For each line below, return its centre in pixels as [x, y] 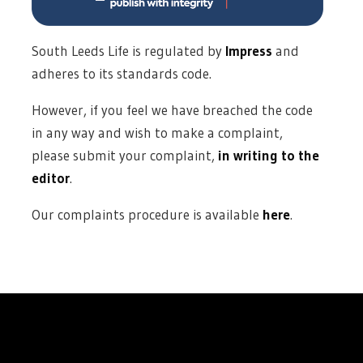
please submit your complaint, [125, 156]
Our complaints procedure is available [147, 215]
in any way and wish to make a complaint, [158, 133]
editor [51, 178]
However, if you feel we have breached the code [173, 110]
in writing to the [269, 156]
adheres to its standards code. [122, 74]
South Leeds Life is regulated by [129, 51]
